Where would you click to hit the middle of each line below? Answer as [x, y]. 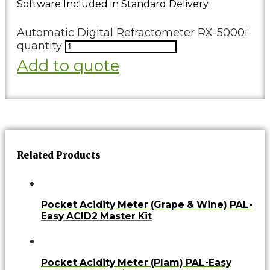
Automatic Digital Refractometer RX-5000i [132, 33]
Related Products [59, 155]
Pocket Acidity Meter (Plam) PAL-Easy [136, 262]
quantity [39, 46]
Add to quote [68, 66]
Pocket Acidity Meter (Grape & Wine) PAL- [147, 204]
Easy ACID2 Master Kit [96, 216]
